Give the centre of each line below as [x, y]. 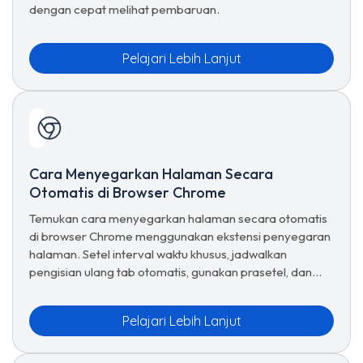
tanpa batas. [64, 307]
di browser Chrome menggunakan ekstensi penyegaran [180, 236]
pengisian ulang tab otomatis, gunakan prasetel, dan [171, 272]
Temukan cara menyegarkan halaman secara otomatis [178, 218]
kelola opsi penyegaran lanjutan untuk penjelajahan [168, 290]
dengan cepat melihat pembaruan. [124, 9]
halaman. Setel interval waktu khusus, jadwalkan [158, 254]
